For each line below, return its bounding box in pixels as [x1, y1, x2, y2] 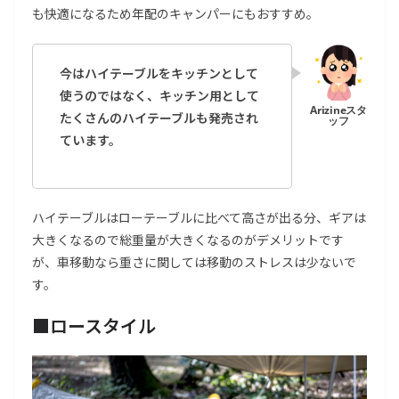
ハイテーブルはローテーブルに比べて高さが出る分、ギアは [32, 208, 366, 227]
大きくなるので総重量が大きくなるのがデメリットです [32, 231, 344, 249]
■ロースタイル [32, 313, 156, 339]
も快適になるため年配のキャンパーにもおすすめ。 [32, 4, 319, 23]
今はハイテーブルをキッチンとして [60, 64, 258, 83]
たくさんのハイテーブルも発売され [60, 109, 258, 127]
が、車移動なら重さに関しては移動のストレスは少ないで [32, 253, 356, 272]
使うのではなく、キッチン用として [60, 86, 259, 105]
